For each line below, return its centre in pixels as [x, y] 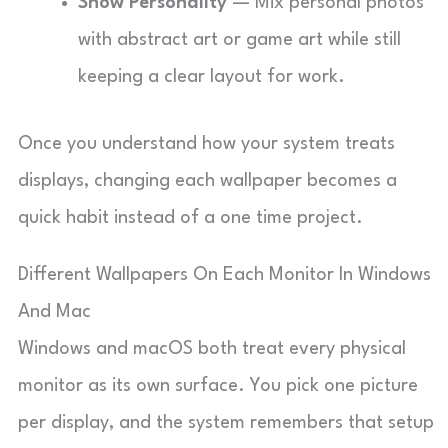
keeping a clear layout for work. [211, 77]
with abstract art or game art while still [239, 40]
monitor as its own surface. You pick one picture [218, 386]
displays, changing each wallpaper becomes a [207, 181]
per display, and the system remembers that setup [226, 423]
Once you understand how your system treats [206, 144]
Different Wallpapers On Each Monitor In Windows [224, 275]
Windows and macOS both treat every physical [212, 349]
